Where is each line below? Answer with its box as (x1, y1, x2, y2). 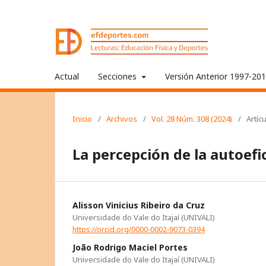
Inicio (72, 113, 92, 124)
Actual (55, 71, 79, 82)
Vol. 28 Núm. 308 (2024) (151, 113, 232, 124)
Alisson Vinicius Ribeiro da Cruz (72, 199, 205, 211)
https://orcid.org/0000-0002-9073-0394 (72, 224, 205, 235)
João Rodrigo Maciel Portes (72, 241, 188, 253)
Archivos (106, 113, 137, 124)
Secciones (98, 71, 139, 82)
